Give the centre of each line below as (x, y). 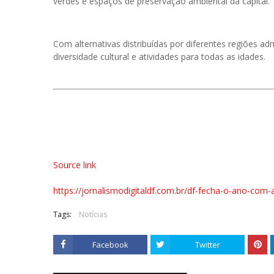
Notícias (93, 214)
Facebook (110, 245)
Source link (75, 165)
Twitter (207, 245)
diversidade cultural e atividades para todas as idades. (159, 57)
